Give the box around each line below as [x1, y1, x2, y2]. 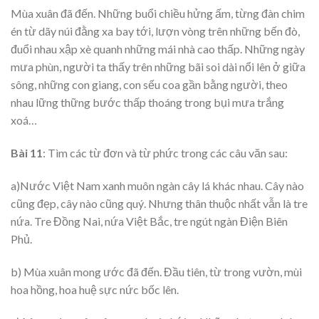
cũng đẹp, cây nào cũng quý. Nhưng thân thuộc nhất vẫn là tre [11, 196, 308, 210]
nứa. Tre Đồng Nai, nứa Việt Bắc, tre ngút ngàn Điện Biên [11, 214, 288, 228]
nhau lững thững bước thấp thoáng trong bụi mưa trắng [11, 95, 284, 110]
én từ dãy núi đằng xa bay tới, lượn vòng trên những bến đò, [11, 24, 300, 38]
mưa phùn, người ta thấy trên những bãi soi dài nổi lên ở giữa [11, 60, 305, 74]
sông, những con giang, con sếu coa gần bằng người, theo [11, 78, 288, 92]
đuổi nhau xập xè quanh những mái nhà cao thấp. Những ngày [11, 42, 305, 56]
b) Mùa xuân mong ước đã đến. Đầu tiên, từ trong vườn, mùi [11, 264, 302, 278]
